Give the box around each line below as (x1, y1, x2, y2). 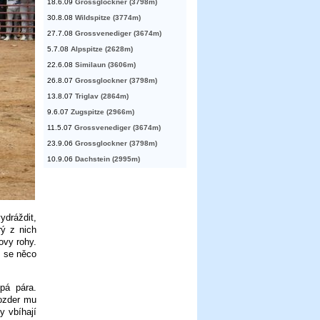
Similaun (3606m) (75, 61, 136, 69)
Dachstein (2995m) (75, 155, 140, 164)
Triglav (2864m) (75, 92, 129, 101)
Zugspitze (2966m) (71, 108, 134, 116)
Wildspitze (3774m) (75, 14, 141, 22)
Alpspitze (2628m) (71, 45, 133, 54)
